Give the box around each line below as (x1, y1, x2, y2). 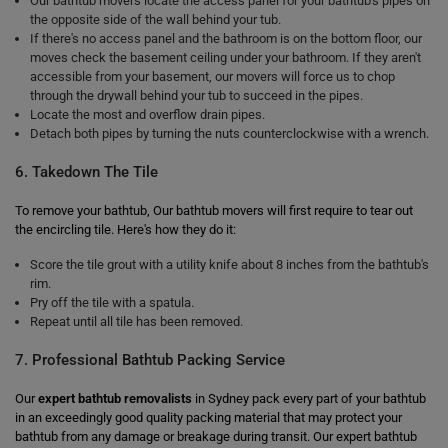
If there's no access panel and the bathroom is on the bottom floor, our (30, 31, 422, 46)
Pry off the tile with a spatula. (30, 295, 194, 310)
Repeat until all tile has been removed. (30, 314, 243, 329)
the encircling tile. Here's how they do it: (15, 222, 236, 237)
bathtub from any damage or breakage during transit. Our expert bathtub (15, 429, 417, 444)
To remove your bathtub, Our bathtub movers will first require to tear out (15, 203, 413, 218)
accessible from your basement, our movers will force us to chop (30, 69, 395, 84)
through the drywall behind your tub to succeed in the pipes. (30, 88, 363, 103)
